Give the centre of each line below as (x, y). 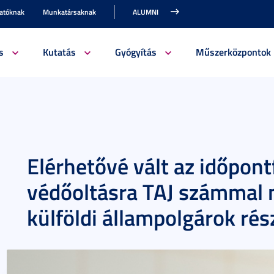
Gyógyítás (135, 52)
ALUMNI (146, 12)
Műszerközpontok (233, 52)
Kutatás (59, 52)
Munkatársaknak (69, 12)
